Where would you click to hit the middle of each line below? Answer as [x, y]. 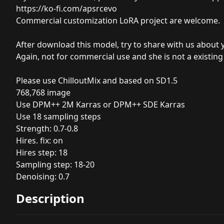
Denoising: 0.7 [43, 176]
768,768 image [43, 92]
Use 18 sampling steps [58, 116]
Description [50, 198]
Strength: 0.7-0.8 [47, 128]
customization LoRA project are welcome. [141, 20]
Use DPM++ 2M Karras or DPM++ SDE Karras [100, 104]
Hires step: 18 [42, 152]
